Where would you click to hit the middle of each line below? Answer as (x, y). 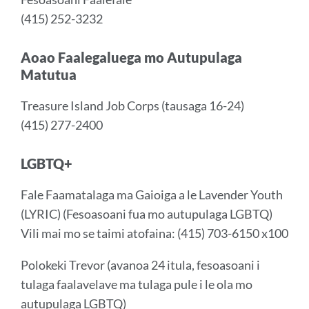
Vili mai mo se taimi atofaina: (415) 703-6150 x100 (154, 233)
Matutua (49, 74)
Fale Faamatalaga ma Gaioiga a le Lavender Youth (152, 195)
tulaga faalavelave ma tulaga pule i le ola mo (137, 284)
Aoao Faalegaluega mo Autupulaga (131, 57)
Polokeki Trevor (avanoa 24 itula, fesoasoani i (140, 265)
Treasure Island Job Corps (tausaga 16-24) (132, 106)
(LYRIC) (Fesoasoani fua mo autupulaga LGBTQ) (147, 214)
